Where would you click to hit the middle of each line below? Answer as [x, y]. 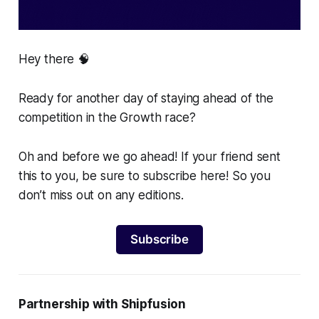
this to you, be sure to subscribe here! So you [144, 176]
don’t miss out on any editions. [101, 195]
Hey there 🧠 [54, 59]
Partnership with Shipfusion [102, 304]
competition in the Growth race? [107, 118]
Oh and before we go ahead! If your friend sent [149, 157]
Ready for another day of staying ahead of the [146, 99]
